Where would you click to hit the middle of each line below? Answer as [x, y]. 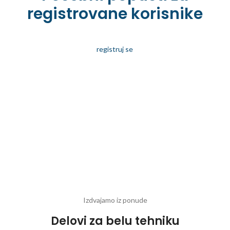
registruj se [115, 49]
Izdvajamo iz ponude [115, 200]
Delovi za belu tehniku [115, 221]
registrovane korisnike [115, 14]
